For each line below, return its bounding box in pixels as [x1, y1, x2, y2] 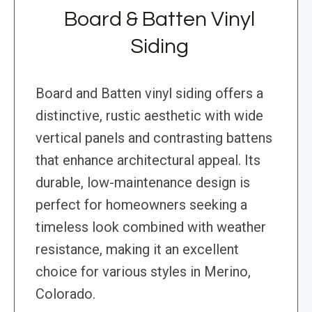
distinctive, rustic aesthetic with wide [36, 107, 263, 125]
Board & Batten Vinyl [64, 8, 255, 31]
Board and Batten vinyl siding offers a [36, 85, 263, 102]
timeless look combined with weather [36, 219, 266, 236]
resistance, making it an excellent [36, 241, 239, 258]
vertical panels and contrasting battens [36, 130, 272, 147]
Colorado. [36, 286, 95, 303]
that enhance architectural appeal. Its [36, 152, 260, 169]
